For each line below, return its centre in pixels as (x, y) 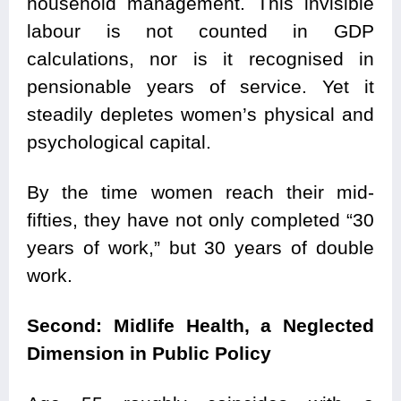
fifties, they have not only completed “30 (200, 220)
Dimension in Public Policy (149, 354)
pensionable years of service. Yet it (200, 87)
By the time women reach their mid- (200, 192)
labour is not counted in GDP (200, 31)
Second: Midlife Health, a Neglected (200, 326)
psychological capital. (119, 142)
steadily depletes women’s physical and (200, 115)
